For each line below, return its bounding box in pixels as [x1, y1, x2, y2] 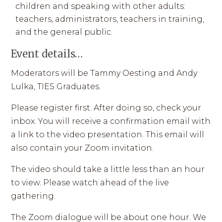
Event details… [11, 48, 83, 60]
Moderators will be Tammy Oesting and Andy [11, 68, 198, 78]
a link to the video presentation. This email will [11, 130, 205, 139]
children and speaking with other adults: [15, 1, 186, 11]
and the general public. [15, 27, 113, 37]
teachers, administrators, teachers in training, [15, 14, 205, 24]
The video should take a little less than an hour [11, 165, 205, 174]
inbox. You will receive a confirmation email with [11, 116, 211, 126]
